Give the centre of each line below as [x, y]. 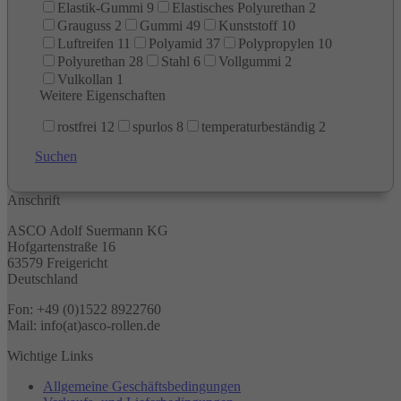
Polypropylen [276, 43]
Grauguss [84, 25]
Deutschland [43, 278]
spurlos [153, 126]
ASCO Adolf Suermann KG [88, 230]
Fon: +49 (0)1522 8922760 [84, 309]
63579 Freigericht [57, 262]
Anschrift [34, 200]
